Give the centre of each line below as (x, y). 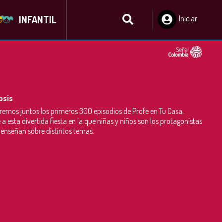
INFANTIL (37, 19)
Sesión (189, 28)
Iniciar (188, 18)
